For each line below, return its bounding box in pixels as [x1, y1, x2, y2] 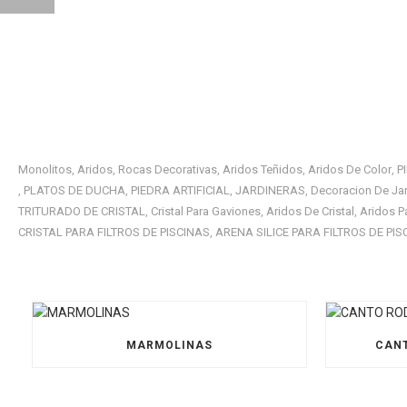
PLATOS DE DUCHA [24, 184, 125, 197]
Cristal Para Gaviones [151, 204, 261, 218]
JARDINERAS [235, 184, 305, 197]
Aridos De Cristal [266, 204, 354, 218]
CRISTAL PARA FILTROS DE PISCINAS [18, 225, 210, 239]
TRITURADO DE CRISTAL [18, 204, 145, 218]
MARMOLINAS [126, 338, 213, 352]
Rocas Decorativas [118, 163, 217, 176]
